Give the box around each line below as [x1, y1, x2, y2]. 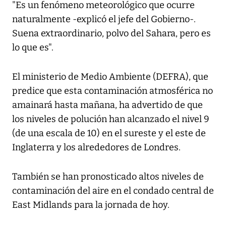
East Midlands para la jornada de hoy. [12, 199, 169, 211]
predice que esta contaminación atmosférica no [12, 85, 213, 97]
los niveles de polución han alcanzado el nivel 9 [12, 114, 209, 125]
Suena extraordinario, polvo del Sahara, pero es [12, 28, 211, 39]
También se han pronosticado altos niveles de [12, 171, 204, 183]
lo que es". [12, 42, 53, 53]
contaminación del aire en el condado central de [12, 185, 214, 197]
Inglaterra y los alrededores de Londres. [12, 142, 181, 153]
